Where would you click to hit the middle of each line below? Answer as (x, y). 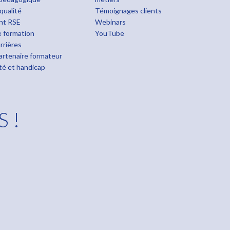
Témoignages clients (128, 11)
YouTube (109, 33)
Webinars (110, 22)
